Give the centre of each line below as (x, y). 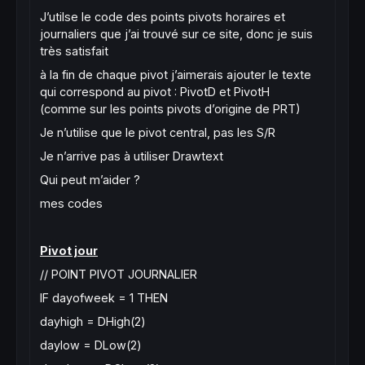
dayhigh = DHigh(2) (93, 321)
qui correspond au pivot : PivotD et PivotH (155, 92)
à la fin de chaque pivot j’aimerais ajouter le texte (176, 75)
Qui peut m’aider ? (90, 180)
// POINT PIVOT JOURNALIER (119, 274)
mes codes (71, 203)
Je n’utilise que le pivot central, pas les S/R (158, 132)
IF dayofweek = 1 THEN (104, 298)
